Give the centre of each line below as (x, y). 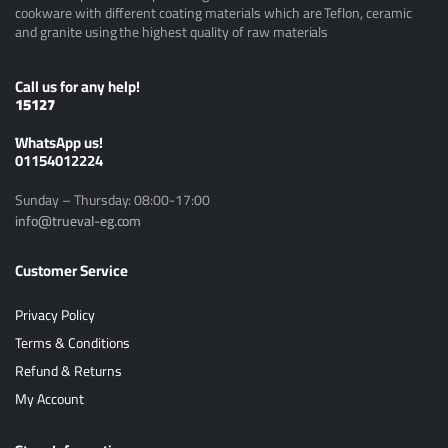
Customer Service (71, 270)
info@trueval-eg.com (78, 221)
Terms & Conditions (73, 343)
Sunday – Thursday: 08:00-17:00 (113, 200)
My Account (49, 399)
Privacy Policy (55, 315)
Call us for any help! (77, 86)
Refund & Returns (68, 371)
